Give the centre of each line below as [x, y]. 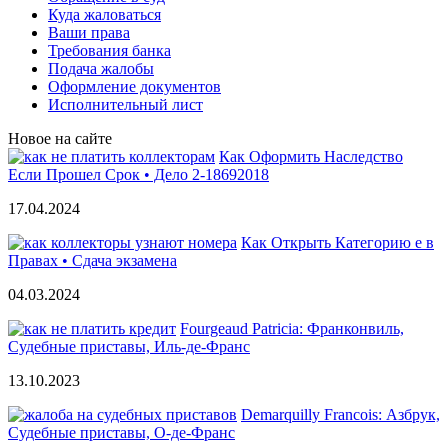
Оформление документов [134, 86]
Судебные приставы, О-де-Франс [121, 432]
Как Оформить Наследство [311, 156]
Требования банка [109, 50]
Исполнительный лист [125, 104]
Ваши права [89, 32]
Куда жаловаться [104, 14]
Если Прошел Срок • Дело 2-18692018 [138, 174]
